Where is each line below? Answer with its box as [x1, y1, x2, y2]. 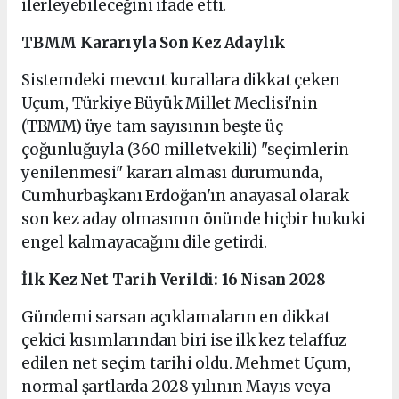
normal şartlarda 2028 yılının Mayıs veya [21, 377, 330, 397]
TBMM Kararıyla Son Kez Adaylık [21, 33, 287, 53]
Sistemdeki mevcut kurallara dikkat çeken [21, 70, 340, 91]
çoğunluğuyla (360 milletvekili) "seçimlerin [21, 140, 349, 160]
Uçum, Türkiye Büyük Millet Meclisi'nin [21, 94, 318, 114]
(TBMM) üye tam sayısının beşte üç [21, 117, 283, 137]
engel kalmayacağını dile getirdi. [21, 232, 267, 253]
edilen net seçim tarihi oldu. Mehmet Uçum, [21, 354, 351, 374]
